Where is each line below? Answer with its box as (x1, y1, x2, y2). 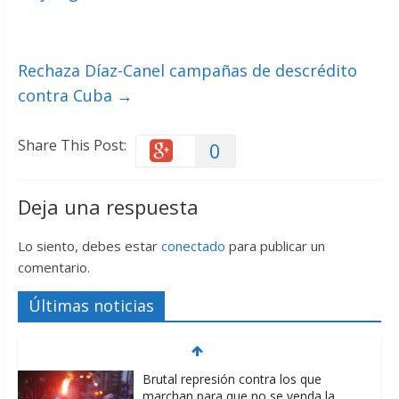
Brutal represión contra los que (142, 370, 322, 388)
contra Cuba (17, 85, 117, 107)
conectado (160, 237, 225, 256)
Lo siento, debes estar (17, 237, 161, 256)
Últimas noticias (28, 295, 154, 317)
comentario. (17, 258, 90, 277)
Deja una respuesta (17, 193, 199, 221)
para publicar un (224, 237, 325, 256)
